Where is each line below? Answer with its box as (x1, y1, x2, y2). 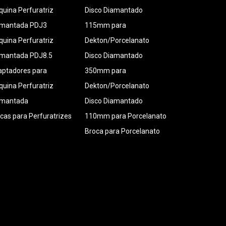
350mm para (85, 67, 126, 75)
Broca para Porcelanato (85, 127, 160, 135)
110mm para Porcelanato (85, 112, 166, 120)
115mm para (85, 21, 126, 29)
